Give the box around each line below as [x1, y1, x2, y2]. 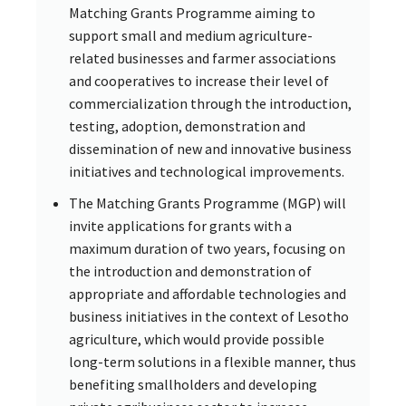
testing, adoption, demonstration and [69, 116, 305, 135]
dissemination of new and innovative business [69, 139, 352, 158]
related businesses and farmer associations [69, 48, 336, 67]
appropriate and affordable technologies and [69, 284, 346, 303]
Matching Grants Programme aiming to [69, 3, 315, 22]
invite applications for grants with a [69, 216, 292, 235]
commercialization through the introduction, [69, 93, 352, 112]
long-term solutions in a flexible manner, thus [69, 352, 356, 371]
